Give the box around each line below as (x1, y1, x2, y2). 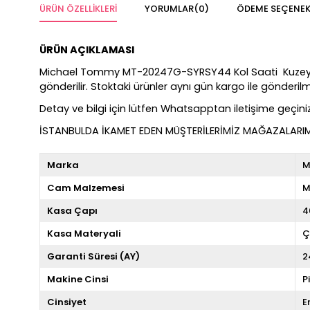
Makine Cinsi (47, 273, 109, 286)
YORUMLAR (145, 2, 194, 16)
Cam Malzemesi (47, 181, 125, 195)
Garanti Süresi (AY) (47, 250, 140, 264)
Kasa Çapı (47, 204, 98, 218)
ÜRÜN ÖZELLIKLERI (39, 2, 117, 16)
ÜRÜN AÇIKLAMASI (39, 43, 134, 57)
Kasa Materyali (47, 227, 121, 241)
